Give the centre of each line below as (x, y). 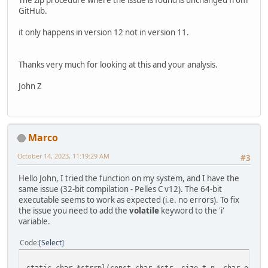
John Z (30, 86)
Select (51, 243)
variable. (34, 222)
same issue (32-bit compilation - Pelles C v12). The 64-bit (120, 189)
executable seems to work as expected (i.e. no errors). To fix (129, 200)
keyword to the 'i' (192, 211)
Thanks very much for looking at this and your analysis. (118, 65)
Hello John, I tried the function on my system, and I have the (129, 179)
